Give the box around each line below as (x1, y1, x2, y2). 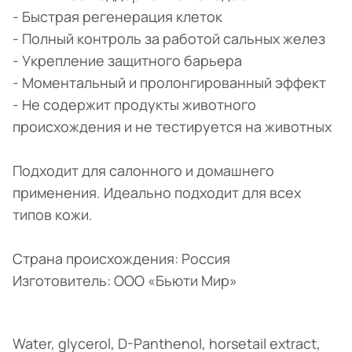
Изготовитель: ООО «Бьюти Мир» (13, 271, 237, 291)
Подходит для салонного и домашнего (13, 161, 274, 181)
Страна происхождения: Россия (13, 249, 230, 269)
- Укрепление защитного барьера (13, 51, 242, 71)
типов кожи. (13, 205, 93, 225)
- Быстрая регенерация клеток (13, 7, 222, 27)
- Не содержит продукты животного (13, 95, 256, 115)
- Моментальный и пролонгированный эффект (13, 73, 326, 93)
